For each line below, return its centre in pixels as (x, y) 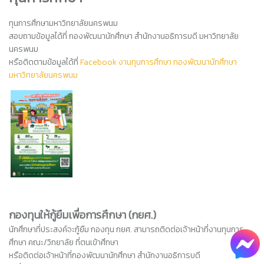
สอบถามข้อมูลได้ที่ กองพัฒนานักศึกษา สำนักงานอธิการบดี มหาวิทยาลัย (124, 36)
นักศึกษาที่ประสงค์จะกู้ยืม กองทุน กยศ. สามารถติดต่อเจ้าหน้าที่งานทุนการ (126, 229)
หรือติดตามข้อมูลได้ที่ (44, 62)
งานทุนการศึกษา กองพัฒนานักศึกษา (178, 62)
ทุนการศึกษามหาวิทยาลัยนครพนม (64, 23)
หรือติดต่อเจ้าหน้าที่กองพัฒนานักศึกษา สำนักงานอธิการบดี (105, 255)
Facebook (99, 62)
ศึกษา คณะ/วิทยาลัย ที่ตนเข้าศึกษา (64, 242)
